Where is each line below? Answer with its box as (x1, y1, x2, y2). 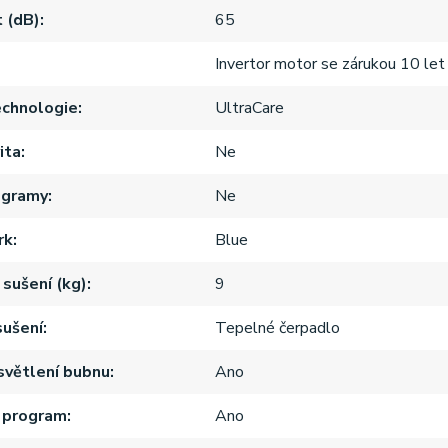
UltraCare (215, 96, 285, 119)
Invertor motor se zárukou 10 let (215, 52, 446, 75)
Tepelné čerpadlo (215, 316, 341, 339)
